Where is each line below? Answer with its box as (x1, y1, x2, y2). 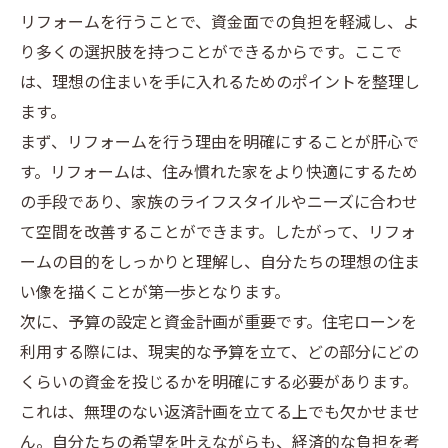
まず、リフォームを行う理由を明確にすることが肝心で (20, 130, 419, 157)
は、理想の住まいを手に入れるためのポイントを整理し (20, 70, 420, 97)
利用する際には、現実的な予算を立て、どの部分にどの (20, 340, 419, 367)
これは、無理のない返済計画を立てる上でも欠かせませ (20, 400, 420, 427)
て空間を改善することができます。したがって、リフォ (20, 220, 416, 247)
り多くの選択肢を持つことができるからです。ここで (20, 40, 402, 67)
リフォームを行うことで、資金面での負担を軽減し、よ (20, 10, 419, 37)
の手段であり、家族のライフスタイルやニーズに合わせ (20, 190, 418, 217)
